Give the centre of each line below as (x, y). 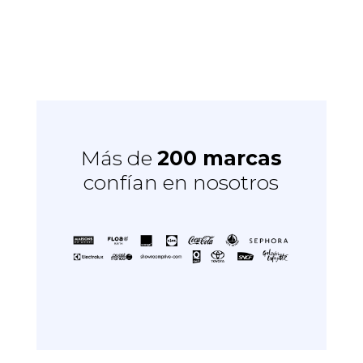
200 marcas (219, 158)
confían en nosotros (181, 182)
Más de (119, 158)
